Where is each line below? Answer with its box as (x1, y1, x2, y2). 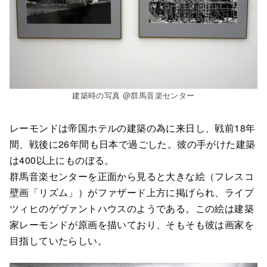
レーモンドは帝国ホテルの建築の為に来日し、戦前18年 (10, 120, 256, 135)
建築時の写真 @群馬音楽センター (72, 89, 195, 101)
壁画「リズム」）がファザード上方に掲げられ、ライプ (10, 185, 254, 199)
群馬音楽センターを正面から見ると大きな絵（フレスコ (10, 169, 254, 183)
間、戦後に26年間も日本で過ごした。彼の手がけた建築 (10, 136, 256, 151)
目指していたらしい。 (10, 233, 107, 247)
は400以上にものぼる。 (10, 153, 114, 167)
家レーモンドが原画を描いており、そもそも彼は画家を (10, 217, 254, 231)
